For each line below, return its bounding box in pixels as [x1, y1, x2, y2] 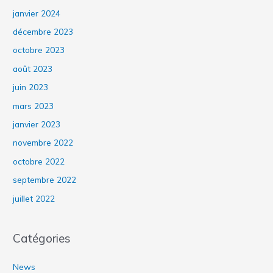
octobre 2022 [13, 155, 65, 166]
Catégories [13, 230, 71, 246]
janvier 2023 [13, 118, 61, 129]
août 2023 [13, 63, 53, 74]
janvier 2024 [13, 7, 61, 18]
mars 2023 [13, 100, 54, 111]
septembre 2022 [13, 174, 77, 185]
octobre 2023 [13, 44, 65, 55]
